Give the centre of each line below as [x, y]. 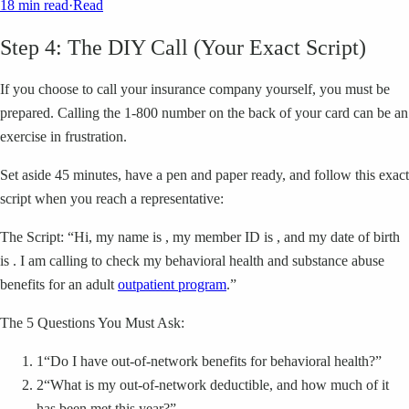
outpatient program [172, 284]
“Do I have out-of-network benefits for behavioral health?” [213, 361]
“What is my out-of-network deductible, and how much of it [216, 384]
